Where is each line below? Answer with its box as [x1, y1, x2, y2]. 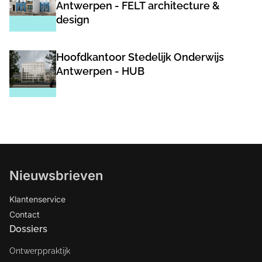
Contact [9, 209, 40, 219]
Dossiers [9, 223, 47, 235]
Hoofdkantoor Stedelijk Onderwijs [56, 51, 224, 63]
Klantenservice [9, 194, 65, 204]
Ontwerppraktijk [9, 246, 70, 256]
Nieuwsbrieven [9, 168, 103, 183]
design [56, 13, 89, 26]
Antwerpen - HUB [56, 65, 144, 77]
